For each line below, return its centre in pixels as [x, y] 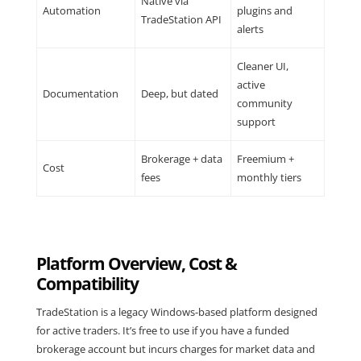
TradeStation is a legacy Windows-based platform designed [176, 311]
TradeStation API [182, 19]
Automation [72, 10]
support [257, 121]
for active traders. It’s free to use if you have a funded [162, 330]
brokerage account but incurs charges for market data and [175, 349]
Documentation [81, 93]
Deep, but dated [180, 93]
